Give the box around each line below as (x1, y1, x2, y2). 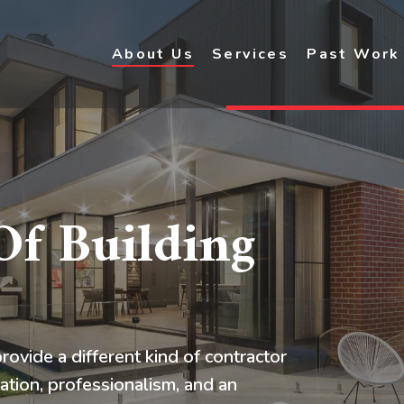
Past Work (307, 44, 400, 64)
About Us (111, 44, 194, 64)
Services (211, 44, 289, 64)
